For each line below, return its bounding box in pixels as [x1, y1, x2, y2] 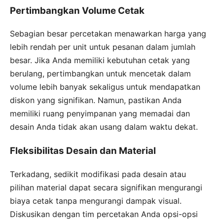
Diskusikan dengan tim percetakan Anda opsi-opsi [10, 209, 198, 219]
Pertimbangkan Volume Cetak [10, 4, 145, 16]
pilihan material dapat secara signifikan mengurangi [10, 182, 202, 192]
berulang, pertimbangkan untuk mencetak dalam [10, 69, 191, 79]
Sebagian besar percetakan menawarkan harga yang [10, 29, 206, 39]
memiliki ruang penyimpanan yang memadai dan [10, 109, 190, 119]
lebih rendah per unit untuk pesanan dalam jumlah [10, 42, 195, 52]
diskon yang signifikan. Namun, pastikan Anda [10, 95, 182, 106]
